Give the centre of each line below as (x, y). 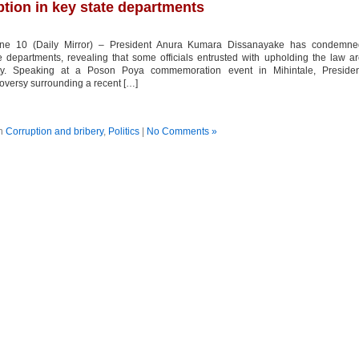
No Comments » (182, 131)
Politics (123, 131)
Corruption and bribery (54, 131)
